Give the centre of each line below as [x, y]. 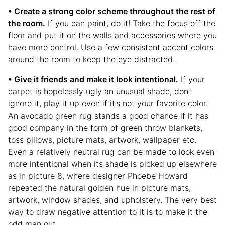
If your [192, 80]
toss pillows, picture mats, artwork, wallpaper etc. [102, 140]
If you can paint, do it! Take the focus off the [130, 23]
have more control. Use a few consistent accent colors [111, 47]
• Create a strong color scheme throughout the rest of [112, 11]
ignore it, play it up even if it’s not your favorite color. [108, 104]
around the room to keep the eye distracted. [91, 60]
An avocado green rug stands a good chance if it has [108, 116]
